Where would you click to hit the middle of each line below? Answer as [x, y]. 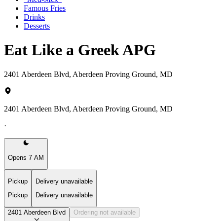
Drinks [34, 17]
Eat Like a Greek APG [80, 50]
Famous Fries [45, 8]
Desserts [37, 26]
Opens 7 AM [26, 158]
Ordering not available [105, 212]
